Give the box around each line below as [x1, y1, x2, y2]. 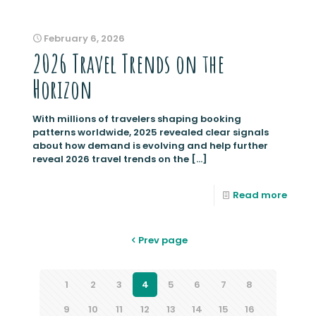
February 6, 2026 [44, 32, 125, 46]
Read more [233, 188, 287, 202]
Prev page [138, 233, 188, 248]
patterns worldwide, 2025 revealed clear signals [32, 126, 269, 140]
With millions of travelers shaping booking [32, 112, 241, 126]
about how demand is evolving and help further [32, 139, 268, 153]
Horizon [32, 73, 92, 106]
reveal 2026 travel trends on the [32, 152, 189, 166]
